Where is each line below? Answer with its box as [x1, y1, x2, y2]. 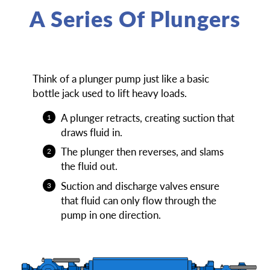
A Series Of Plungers [30, 5, 240, 32]
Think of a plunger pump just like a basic [32, 72, 209, 85]
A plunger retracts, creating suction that [60, 111, 234, 124]
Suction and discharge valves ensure [60, 179, 219, 192]
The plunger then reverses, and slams [60, 145, 224, 159]
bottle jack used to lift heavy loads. [32, 86, 187, 99]
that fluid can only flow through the [60, 193, 216, 207]
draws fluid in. [60, 125, 122, 139]
